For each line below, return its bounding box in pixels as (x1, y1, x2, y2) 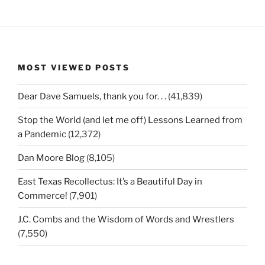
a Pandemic (18, 128, 66, 140)
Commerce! (18, 190, 67, 201)
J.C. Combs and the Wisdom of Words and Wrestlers (18, 214, 234, 225)
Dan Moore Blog (18, 152, 85, 163)
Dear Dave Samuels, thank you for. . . (18, 91, 166, 102)
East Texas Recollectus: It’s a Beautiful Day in (18, 176, 202, 187)
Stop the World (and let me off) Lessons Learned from (18, 114, 243, 125)
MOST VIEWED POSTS (18, 62, 130, 72)
